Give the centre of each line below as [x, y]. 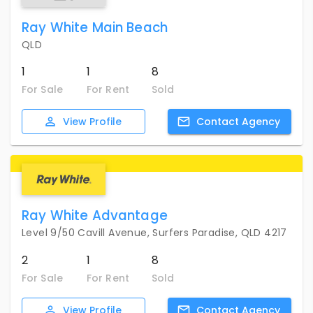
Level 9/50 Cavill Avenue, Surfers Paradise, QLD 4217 [154, 233]
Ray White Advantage [95, 216]
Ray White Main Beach [95, 27]
